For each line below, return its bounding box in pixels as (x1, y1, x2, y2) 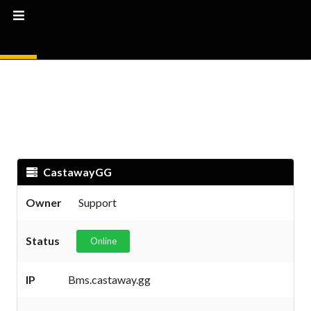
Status (26, 234, 60, 247)
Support (78, 196, 117, 209)
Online (90, 235, 117, 247)
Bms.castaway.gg (68, 273, 151, 286)
